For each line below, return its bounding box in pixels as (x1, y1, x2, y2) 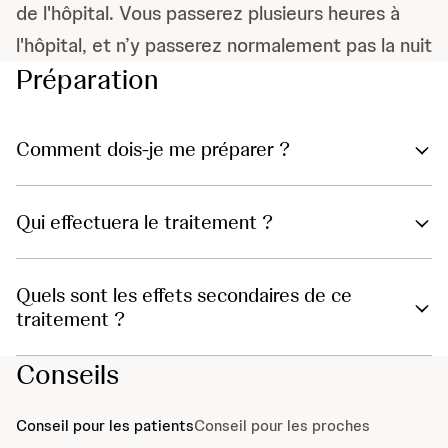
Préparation (16, 61, 159, 98)
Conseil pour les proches (194, 415, 370, 437)
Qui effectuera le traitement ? (16, 209, 273, 236)
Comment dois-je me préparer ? (16, 136, 290, 163)
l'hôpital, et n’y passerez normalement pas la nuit (16, 32, 432, 59)
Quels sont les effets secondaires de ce (16, 282, 352, 309)
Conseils (16, 356, 119, 393)
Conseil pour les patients (16, 415, 194, 437)
